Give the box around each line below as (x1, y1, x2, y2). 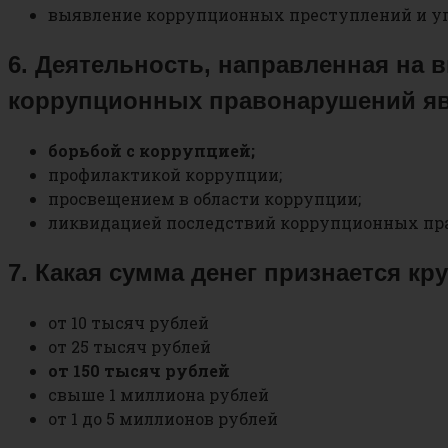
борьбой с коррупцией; (48, 139, 255, 161)
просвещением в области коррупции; (48, 187, 361, 209)
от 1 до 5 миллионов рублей (48, 407, 278, 429)
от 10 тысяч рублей (48, 311, 209, 333)
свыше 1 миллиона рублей (48, 383, 269, 405)
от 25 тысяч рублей (48, 335, 211, 357)
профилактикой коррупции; (48, 163, 282, 185)
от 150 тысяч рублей (48, 359, 230, 381)
